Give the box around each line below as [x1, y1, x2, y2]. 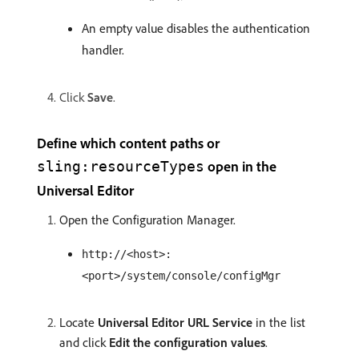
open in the [204, 157, 276, 176]
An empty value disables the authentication [82, 20, 310, 37]
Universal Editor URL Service [98, 314, 252, 331]
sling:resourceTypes [37, 158, 204, 175]
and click [59, 334, 109, 351]
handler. [82, 42, 124, 58]
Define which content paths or [37, 134, 220, 153]
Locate [59, 314, 98, 331]
